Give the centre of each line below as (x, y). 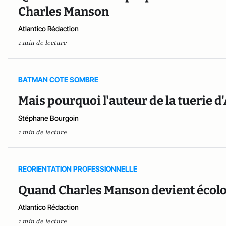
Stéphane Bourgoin (48, 118)
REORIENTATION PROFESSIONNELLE (78, 168)
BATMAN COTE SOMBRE (58, 79)
